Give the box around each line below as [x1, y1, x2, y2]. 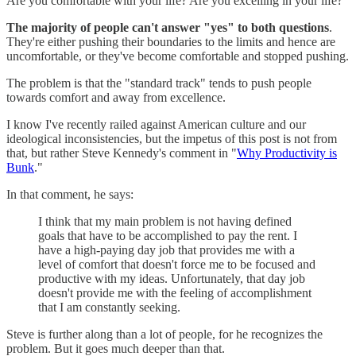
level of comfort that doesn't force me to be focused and [38, 257, 315, 271]
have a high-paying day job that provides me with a [38, 242, 295, 257]
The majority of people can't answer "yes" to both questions [6, 20, 329, 34]
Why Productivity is [237, 145, 337, 160]
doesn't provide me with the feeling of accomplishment [38, 285, 311, 300]
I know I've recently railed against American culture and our [6, 117, 306, 131]
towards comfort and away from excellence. [6, 90, 226, 104]
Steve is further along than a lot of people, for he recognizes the [6, 327, 323, 341]
